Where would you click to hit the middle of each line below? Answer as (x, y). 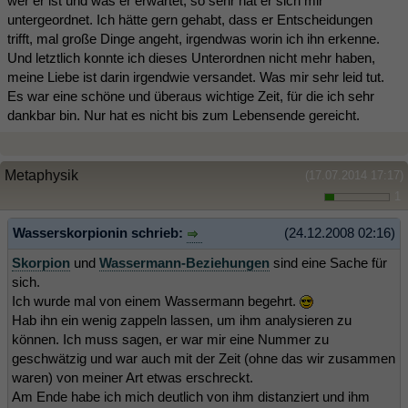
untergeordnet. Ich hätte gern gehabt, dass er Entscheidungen (190, 20)
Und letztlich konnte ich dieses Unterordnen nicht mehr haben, (191, 58)
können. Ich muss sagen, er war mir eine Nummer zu (170, 339)
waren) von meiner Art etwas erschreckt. (133, 377)
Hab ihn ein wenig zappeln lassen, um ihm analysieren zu (182, 320)
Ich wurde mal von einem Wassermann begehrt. (156, 301)
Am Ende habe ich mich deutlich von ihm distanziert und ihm (191, 396)
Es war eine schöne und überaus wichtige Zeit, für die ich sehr (191, 96)
